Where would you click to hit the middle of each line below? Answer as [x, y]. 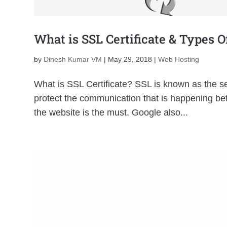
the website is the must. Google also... [111, 113]
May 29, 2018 [130, 60]
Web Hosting [179, 60]
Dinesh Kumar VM [73, 60]
